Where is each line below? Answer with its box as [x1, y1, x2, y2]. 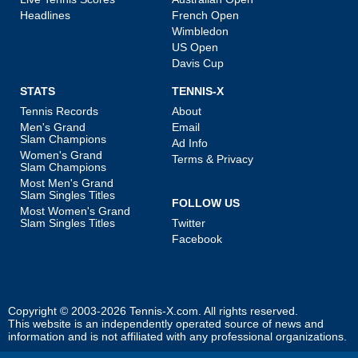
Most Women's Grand [20, 205, 130, 218]
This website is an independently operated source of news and [8, 318, 324, 331]
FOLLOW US [172, 197, 240, 210]
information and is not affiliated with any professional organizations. [8, 331, 347, 344]
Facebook [172, 233, 222, 246]
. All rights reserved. [198, 305, 298, 318]
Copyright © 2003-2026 [8, 305, 129, 318]
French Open [172, 9, 239, 22]
